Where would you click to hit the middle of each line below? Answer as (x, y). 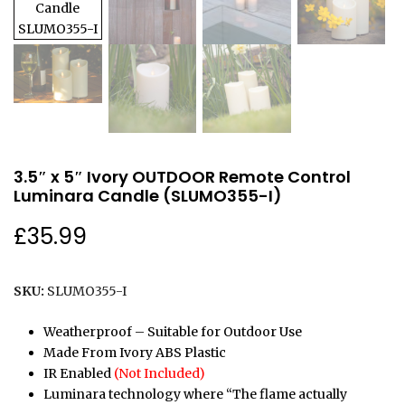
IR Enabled (78, 373)
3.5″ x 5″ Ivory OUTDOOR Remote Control (182, 176)
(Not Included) (159, 373)
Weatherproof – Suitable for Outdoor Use (172, 331)
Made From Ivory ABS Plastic (134, 352)
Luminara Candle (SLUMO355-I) (148, 195)
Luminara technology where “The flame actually (195, 394)
